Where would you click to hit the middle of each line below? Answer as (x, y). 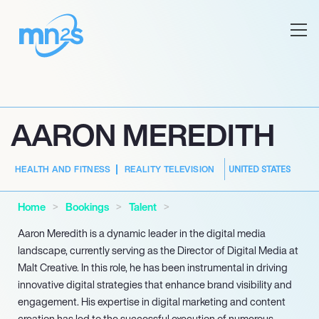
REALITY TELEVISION (169, 169)
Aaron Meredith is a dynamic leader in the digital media (142, 233)
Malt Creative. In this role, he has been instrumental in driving (153, 267)
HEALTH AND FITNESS (63, 169)
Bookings (87, 207)
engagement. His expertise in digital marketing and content (152, 302)
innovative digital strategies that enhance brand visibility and (155, 284)
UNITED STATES (259, 169)
